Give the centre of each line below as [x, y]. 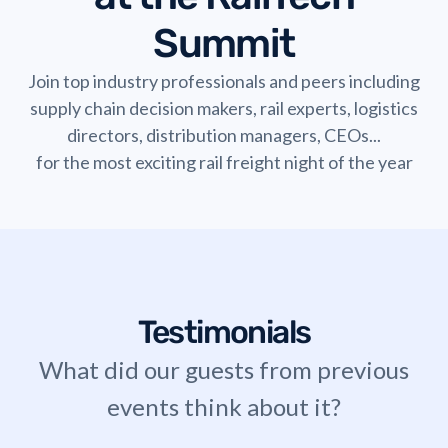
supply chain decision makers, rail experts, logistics [224, 107]
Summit [224, 43]
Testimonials [224, 331]
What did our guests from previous [224, 369]
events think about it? [224, 406]
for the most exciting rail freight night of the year [224, 161]
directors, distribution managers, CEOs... [224, 134]
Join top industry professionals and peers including [224, 80]
